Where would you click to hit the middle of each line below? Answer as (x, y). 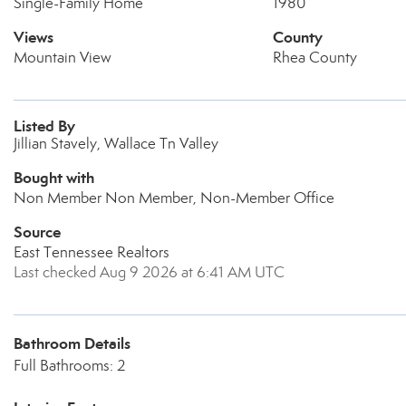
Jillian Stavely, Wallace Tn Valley (116, 144)
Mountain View (63, 58)
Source (37, 232)
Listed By (44, 126)
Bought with (54, 178)
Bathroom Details (72, 343)
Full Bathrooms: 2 (69, 366)
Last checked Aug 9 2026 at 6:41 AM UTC (149, 272)
